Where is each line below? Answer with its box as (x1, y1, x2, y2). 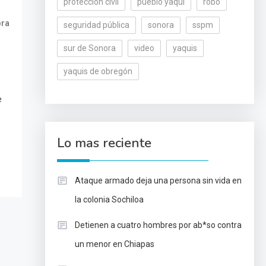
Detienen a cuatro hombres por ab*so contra (74, 220, 242, 230)
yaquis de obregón (63, 66, 132, 76)
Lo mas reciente (56, 134, 151, 152)
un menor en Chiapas (74, 239, 154, 249)
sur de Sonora (63, 43, 116, 53)
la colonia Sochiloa (74, 195, 144, 204)
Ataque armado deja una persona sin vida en (74, 176, 242, 185)
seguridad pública (63, 20, 129, 30)
